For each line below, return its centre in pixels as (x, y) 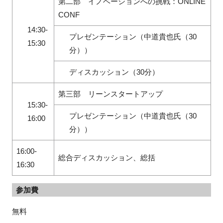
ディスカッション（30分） (114, 72)
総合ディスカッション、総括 (107, 157)
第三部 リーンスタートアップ (110, 94)
